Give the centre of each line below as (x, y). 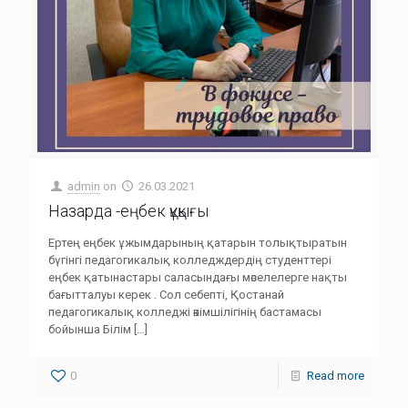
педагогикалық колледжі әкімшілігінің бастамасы (185, 312)
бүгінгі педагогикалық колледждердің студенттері (190, 260)
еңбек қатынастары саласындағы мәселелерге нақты (198, 277)
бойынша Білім (90, 329)
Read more (336, 376)
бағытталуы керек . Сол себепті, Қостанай (166, 295)
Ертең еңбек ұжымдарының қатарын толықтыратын (198, 243)
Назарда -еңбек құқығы (128, 211)
